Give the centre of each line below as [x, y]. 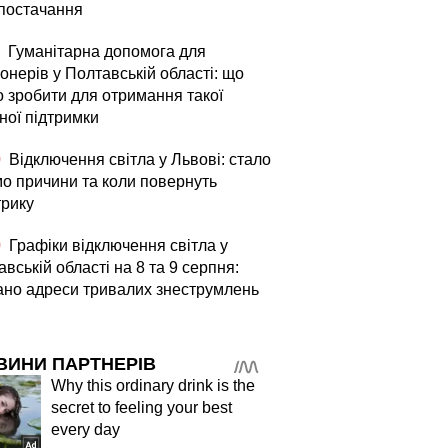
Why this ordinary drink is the [153, 385]
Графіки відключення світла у [116, 245]
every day [85, 429]
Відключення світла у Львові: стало [138, 159]
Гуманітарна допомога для [105, 51]
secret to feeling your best [141, 407]
